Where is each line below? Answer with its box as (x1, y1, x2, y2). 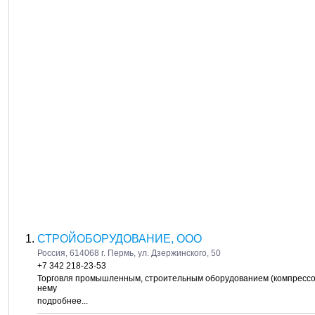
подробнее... (37, 296, 88, 306)
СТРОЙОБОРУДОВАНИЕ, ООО (37, 233, 202, 245)
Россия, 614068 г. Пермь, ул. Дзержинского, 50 (37, 248, 221, 258)
